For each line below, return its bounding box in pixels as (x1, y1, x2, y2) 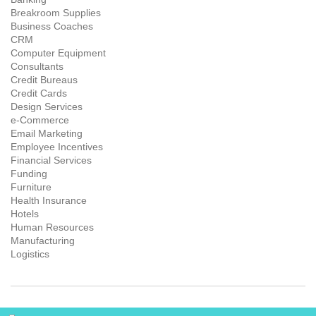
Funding (11, 168, 47, 180)
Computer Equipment (11, 47, 106, 59)
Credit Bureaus (11, 74, 78, 86)
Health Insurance (11, 195, 87, 207)
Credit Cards (11, 87, 67, 99)
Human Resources (11, 221, 94, 233)
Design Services (11, 101, 83, 113)
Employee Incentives (11, 141, 103, 153)
